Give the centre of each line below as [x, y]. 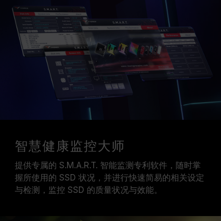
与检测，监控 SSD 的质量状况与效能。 [89, 190]
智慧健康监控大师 [70, 147]
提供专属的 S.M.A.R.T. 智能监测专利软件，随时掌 [108, 165]
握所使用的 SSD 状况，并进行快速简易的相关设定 [110, 178]
